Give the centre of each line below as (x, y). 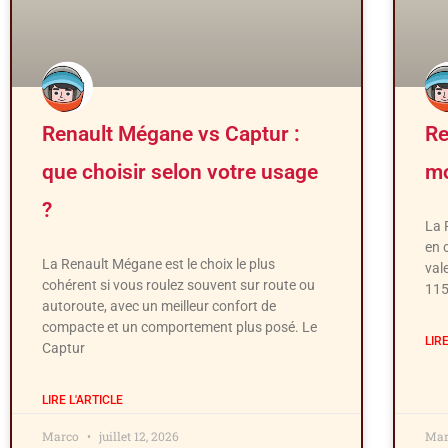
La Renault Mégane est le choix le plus (158, 263)
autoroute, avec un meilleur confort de (159, 305)
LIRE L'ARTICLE (82, 399)
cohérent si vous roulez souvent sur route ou (178, 284)
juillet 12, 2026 (137, 435)
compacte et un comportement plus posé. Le (179, 326)
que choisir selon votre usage (180, 171)
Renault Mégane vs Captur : (171, 133)
